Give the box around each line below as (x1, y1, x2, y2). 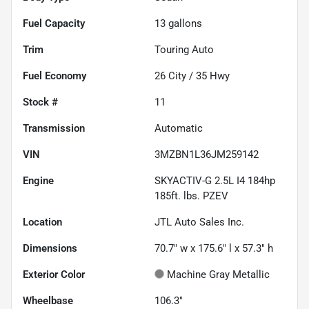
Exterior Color (23, 268, 85, 281)
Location (23, 215, 62, 228)
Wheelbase (23, 294, 73, 307)
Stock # (23, 95, 58, 108)
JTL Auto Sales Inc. (154, 215, 244, 228)
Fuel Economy (23, 69, 86, 82)
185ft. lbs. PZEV (154, 189, 228, 202)
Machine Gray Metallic (167, 268, 270, 281)
